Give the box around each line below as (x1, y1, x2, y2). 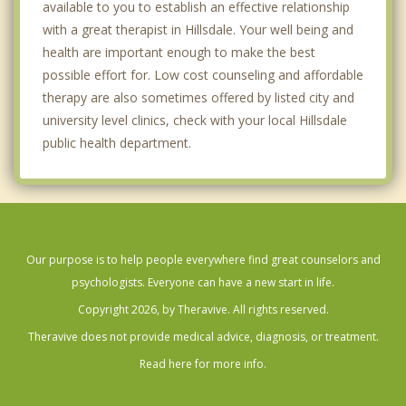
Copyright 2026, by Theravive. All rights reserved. (77, 301, 329, 317)
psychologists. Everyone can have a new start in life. (72, 274, 334, 290)
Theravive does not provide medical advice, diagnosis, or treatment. (27, 328, 379, 344)
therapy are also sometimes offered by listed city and (43, 88, 354, 106)
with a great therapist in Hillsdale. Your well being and (43, 20, 353, 38)
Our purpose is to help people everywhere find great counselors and (25, 251, 381, 267)
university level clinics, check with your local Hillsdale (43, 111, 347, 129)
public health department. (43, 133, 191, 151)
